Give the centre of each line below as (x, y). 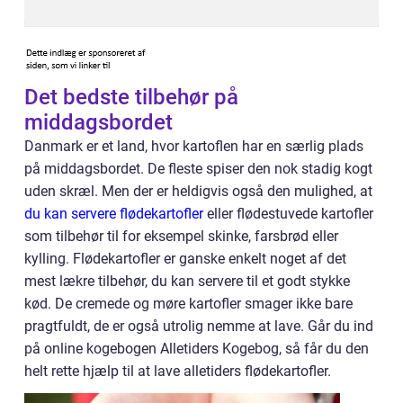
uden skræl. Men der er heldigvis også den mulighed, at (198, 192)
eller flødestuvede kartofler (288, 214)
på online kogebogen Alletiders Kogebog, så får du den (197, 349)
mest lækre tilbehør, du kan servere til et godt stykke (187, 282)
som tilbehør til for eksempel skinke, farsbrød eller (181, 237)
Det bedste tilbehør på (131, 98)
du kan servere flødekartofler (114, 214)
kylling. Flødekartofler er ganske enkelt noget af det (185, 259)
